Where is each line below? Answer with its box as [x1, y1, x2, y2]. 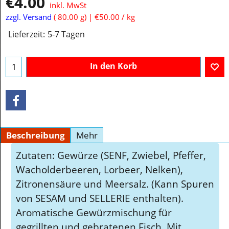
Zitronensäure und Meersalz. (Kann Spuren [16, 176, 214, 191]
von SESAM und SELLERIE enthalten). [16, 191, 184, 205]
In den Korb [90, 60, 137, 72]
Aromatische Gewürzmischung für [16, 205, 172, 219]
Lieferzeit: [8, 29, 45, 40]
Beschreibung [6, 129, 65, 141]
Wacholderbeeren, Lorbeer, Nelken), [16, 162, 183, 176]
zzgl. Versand [6, 11, 52, 22]
